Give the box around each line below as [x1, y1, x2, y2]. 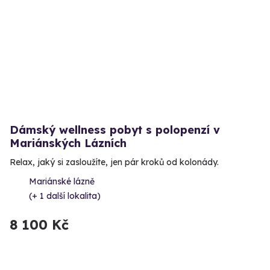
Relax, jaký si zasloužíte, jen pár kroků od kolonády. [10, 156, 219, 168]
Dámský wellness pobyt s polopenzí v [10, 122, 220, 137]
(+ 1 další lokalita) [29, 190, 101, 201]
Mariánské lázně [29, 175, 95, 187]
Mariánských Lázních [10, 136, 127, 150]
